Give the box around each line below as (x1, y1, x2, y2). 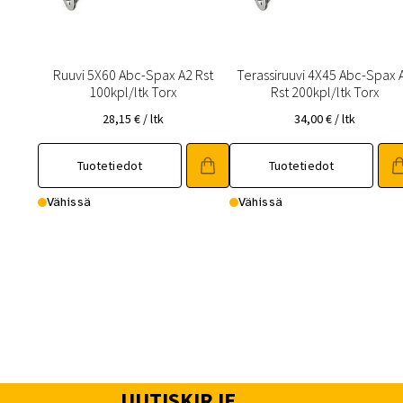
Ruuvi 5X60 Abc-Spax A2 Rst (53, 66, 214, 85)
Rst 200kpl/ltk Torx (270, 83, 380, 102)
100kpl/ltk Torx (89, 83, 178, 102)
